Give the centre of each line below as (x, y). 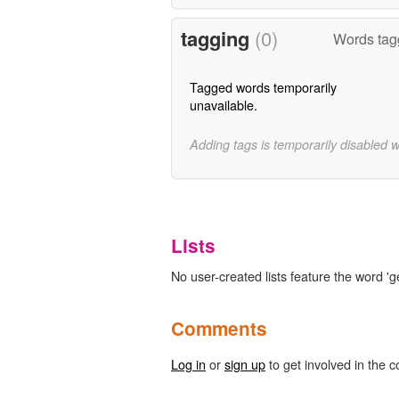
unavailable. (223, 105)
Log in (188, 363)
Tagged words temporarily (263, 87)
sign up (245, 363)
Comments (219, 328)
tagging (217, 39)
